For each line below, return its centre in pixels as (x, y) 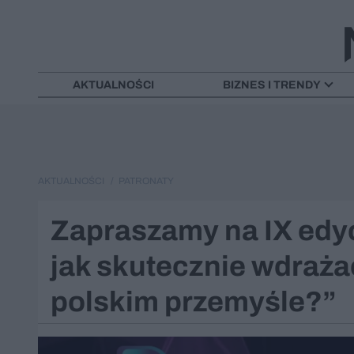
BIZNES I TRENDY (272, 85)
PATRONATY (145, 181)
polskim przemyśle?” (194, 301)
